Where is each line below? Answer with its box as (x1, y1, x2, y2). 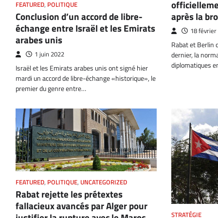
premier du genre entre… (16, 83, 86, 94)
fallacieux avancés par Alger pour (16, 198, 147, 213)
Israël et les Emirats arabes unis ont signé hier (16, 62, 148, 73)
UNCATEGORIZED (80, 177, 127, 187)
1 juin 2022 (35, 49, 64, 59)
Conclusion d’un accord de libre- (16, 9, 143, 23)
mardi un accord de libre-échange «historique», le (16, 73, 156, 84)
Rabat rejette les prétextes (16, 186, 123, 201)
